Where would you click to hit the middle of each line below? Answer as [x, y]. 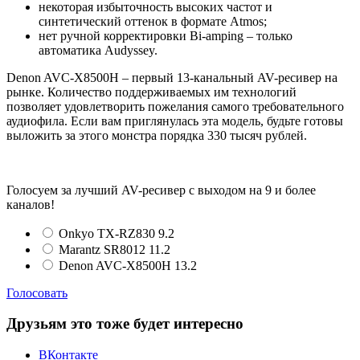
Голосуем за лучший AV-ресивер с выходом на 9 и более [161, 190]
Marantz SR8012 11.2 [115, 249]
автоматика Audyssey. [98, 50]
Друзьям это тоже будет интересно [125, 324]
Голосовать [37, 292]
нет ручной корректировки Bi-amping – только [166, 35]
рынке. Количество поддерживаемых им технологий [151, 92]
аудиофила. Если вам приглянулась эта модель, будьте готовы [175, 121]
